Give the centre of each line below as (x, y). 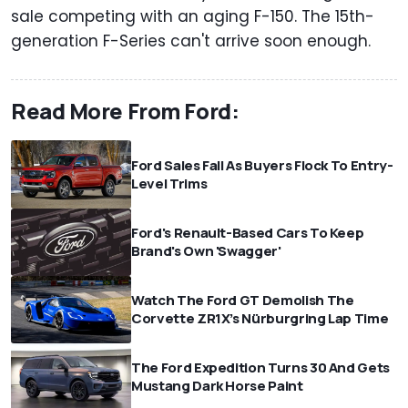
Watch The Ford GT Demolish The (243, 301)
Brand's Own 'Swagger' (206, 250)
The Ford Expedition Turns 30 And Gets (261, 368)
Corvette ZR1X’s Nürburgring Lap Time (260, 319)
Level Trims (169, 183)
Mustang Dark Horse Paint (221, 386)
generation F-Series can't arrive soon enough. (195, 41)
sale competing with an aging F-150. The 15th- (193, 17)
